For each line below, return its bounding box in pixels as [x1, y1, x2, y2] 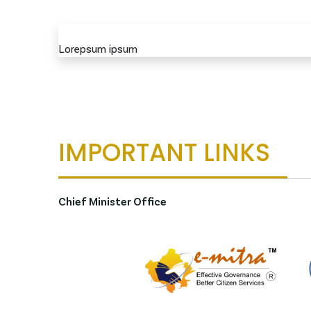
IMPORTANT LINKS [58, 135, 270, 169]
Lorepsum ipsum [58, 41, 137, 55]
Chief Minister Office [58, 194, 167, 208]
